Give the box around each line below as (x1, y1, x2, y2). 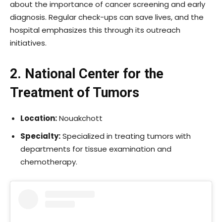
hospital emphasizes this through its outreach (10, 24, 180, 35)
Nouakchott (57, 112, 103, 123)
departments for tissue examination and (20, 143, 171, 154)
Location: (20, 112, 57, 123)
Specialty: (20, 130, 60, 141)
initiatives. (10, 37, 47, 48)
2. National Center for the (10, 65, 164, 82)
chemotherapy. (20, 156, 77, 167)
